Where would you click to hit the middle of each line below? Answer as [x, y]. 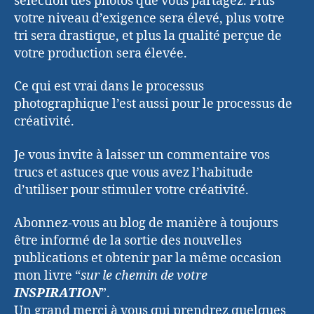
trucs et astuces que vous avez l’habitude [134, 172]
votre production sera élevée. [101, 53]
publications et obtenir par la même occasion [148, 259]
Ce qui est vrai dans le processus [109, 87]
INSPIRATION [57, 294]
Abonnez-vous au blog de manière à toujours [146, 224]
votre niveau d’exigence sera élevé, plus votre [149, 18]
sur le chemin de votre [144, 276]
